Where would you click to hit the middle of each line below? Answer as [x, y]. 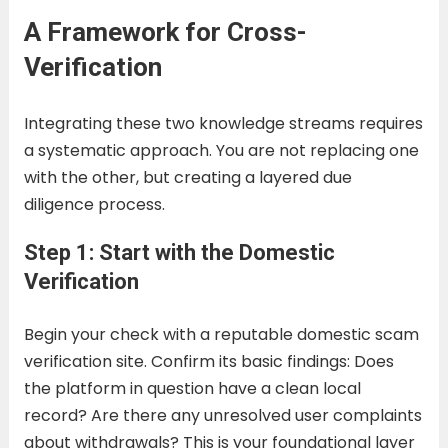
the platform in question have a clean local [192, 388]
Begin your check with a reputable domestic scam [221, 334]
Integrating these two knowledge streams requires [223, 123]
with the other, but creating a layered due [187, 177]
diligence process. [94, 204]
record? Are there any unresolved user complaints [222, 415]
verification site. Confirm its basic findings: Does [208, 361]
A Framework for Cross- [165, 31]
